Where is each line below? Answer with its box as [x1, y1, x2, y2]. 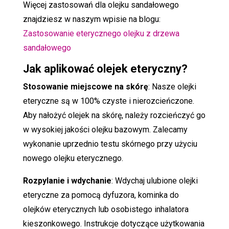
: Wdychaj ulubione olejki [111, 175, 198, 186]
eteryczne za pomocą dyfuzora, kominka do [22, 190, 179, 200]
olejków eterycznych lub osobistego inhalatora [22, 204, 189, 214]
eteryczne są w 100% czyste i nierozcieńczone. [22, 96, 194, 106]
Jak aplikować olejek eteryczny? [22, 62, 188, 75]
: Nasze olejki [148, 81, 196, 91]
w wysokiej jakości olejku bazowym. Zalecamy [22, 124, 188, 134]
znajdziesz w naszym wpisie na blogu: [22, 14, 161, 24]
